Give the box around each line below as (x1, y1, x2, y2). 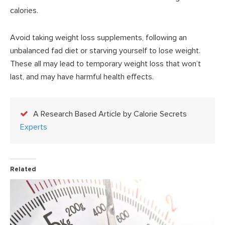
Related (10, 165, 36, 173)
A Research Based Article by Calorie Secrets (33, 108, 187, 119)
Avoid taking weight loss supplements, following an (10, 32, 187, 43)
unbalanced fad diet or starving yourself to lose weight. (10, 45, 202, 56)
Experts (20, 122, 47, 132)
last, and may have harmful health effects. (10, 71, 154, 82)
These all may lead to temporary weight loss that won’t (10, 58, 201, 69)
